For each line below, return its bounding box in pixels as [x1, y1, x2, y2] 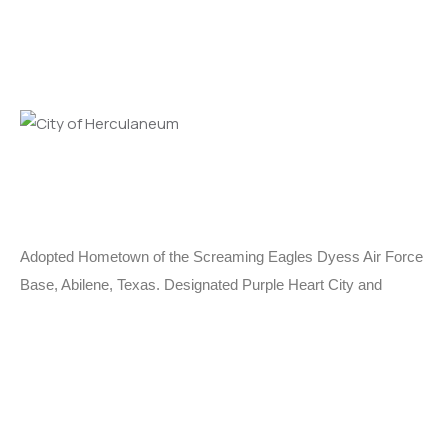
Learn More [20, 362, 95, 379]
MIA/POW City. [20, 304, 120, 321]
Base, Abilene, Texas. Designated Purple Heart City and [20, 276, 382, 293]
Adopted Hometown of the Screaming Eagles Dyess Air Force [20, 248, 423, 265]
